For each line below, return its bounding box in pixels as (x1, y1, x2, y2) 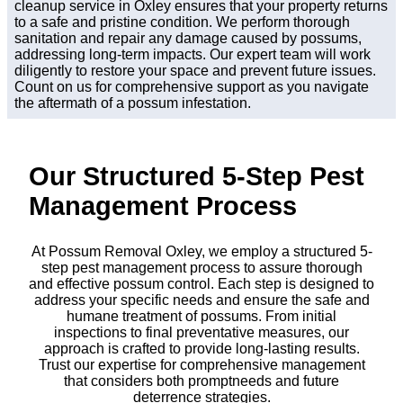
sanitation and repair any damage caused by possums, (14, 31, 362, 47)
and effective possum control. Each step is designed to (29, 275, 374, 291)
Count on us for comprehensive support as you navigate (14, 79, 369, 95)
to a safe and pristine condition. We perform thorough (14, 14, 350, 31)
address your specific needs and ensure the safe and (33, 291, 370, 308)
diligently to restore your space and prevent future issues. (14, 63, 376, 79)
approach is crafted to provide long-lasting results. (43, 340, 360, 356)
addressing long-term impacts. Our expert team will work (14, 47, 371, 63)
